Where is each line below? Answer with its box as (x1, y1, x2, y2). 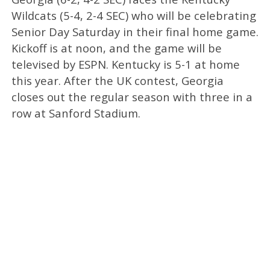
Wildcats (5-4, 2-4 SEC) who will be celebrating (11, 8, 256, 24)
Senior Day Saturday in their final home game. (11, 24, 259, 40)
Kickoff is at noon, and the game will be (11, 40, 222, 56)
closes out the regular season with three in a (11, 89, 253, 105)
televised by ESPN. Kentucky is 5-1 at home (11, 57, 240, 72)
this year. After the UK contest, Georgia (11, 73, 224, 89)
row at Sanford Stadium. (11, 105, 140, 121)
